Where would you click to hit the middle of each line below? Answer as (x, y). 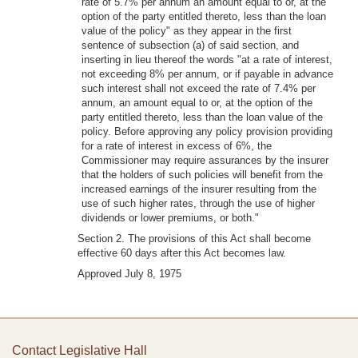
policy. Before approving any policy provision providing (207, 131)
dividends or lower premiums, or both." (170, 218)
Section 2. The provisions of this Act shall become (194, 239)
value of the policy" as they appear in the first (187, 31)
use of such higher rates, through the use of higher (198, 203)
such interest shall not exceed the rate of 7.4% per (199, 88)
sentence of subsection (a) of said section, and (190, 45)
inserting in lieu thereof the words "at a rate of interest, (207, 60)
